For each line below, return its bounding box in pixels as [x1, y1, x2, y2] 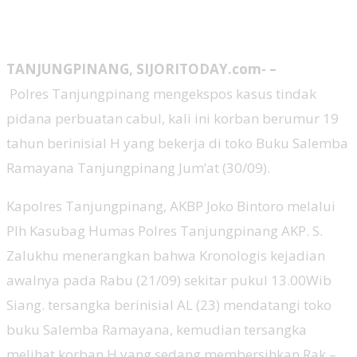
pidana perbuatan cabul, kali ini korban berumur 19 [6, 108, 339, 127]
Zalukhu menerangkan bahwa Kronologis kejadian [6, 245, 325, 265]
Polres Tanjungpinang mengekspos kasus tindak [6, 84, 316, 103]
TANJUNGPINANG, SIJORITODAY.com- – [6, 59, 277, 78]
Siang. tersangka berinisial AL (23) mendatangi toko [6, 295, 331, 314]
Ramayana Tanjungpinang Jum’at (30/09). [6, 158, 270, 177]
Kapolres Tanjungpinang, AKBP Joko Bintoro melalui [6, 196, 335, 215]
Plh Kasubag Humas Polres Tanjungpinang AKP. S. [6, 221, 323, 240]
